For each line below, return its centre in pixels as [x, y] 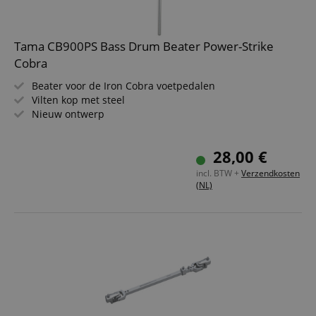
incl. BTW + [219, 173]
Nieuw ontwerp [68, 114]
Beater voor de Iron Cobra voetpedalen [123, 86]
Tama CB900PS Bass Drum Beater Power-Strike [144, 46]
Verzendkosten [271, 173]
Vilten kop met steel [78, 100]
